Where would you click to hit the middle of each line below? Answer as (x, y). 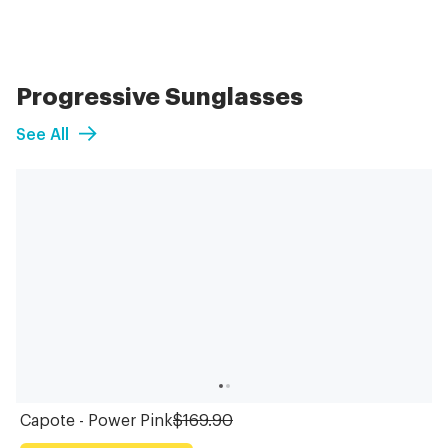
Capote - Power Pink (96, 419)
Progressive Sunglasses (159, 94)
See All (42, 133)
